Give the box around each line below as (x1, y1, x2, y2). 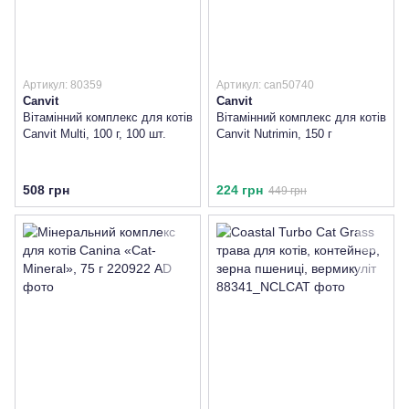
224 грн (216, 183, 263, 198)
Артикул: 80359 (23, 79, 102, 91)
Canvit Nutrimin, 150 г (216, 127, 332, 141)
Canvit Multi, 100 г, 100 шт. (23, 127, 166, 141)
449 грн (268, 184, 307, 198)
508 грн (23, 183, 69, 198)
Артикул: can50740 (216, 79, 314, 91)
